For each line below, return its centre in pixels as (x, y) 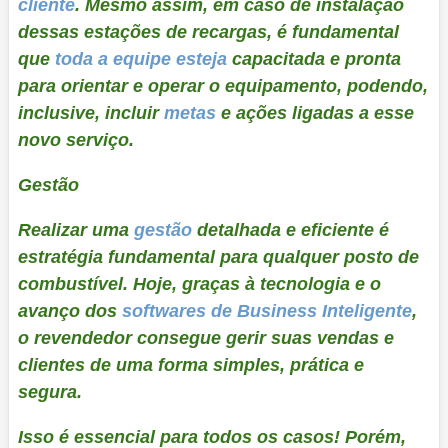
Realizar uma (75, 229)
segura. (49, 391)
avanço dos (69, 310)
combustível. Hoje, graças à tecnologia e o (199, 283)
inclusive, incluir (90, 112)
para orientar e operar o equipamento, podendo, (222, 85)
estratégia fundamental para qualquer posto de (218, 256)
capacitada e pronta (316, 58)
